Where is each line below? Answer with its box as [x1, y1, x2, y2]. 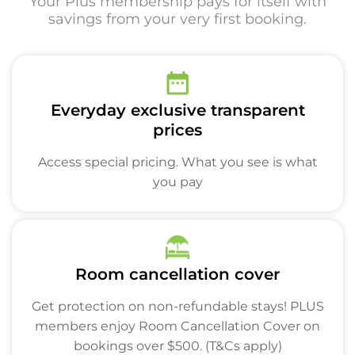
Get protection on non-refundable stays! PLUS [31, 299, 324, 314]
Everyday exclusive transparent [50, 101, 305, 120]
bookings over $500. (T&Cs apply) [73, 338, 282, 353]
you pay [152, 174, 203, 189]
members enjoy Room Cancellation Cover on [35, 319, 320, 334]
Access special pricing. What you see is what [37, 155, 318, 170]
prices [153, 120, 202, 139]
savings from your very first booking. [48, 10, 307, 28]
